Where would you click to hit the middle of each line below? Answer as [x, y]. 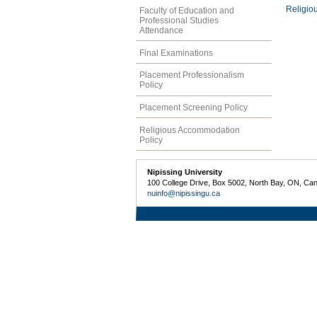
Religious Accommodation [190, 130]
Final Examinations [176, 53]
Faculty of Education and [187, 10]
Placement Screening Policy [194, 108]
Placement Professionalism [192, 75]
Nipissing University [185, 172]
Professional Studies [179, 20]
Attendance [161, 30]
